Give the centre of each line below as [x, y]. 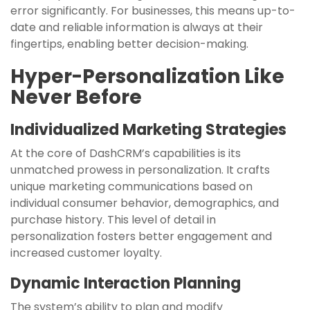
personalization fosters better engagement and [141, 236]
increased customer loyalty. [86, 253]
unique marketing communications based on [131, 186]
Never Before [76, 97]
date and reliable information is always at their [137, 27]
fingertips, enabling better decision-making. [129, 44]
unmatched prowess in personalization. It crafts [140, 170]
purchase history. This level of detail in [113, 219]
